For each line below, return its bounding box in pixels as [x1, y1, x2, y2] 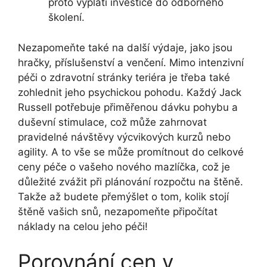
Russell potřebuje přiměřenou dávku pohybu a [18, 101, 238, 113]
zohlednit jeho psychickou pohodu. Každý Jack [18, 86, 241, 98]
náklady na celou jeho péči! [18, 220, 148, 232]
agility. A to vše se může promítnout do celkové [18, 145, 244, 158]
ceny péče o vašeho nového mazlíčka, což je [18, 160, 230, 173]
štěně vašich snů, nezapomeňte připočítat [18, 205, 218, 218]
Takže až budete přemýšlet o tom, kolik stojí [18, 190, 229, 203]
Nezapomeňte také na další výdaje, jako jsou [18, 41, 232, 54]
